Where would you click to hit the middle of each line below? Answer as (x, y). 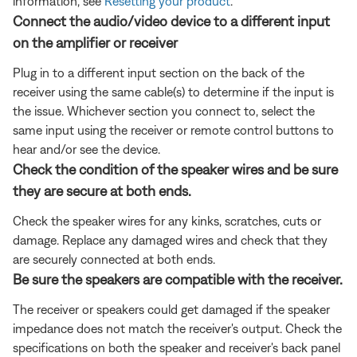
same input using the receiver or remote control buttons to (173, 129)
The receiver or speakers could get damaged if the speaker (171, 309)
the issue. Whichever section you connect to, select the (164, 110)
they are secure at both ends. (102, 190)
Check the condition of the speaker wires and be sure (175, 169)
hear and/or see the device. (86, 149)
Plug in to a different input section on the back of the (159, 72)
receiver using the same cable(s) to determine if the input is (173, 91)
